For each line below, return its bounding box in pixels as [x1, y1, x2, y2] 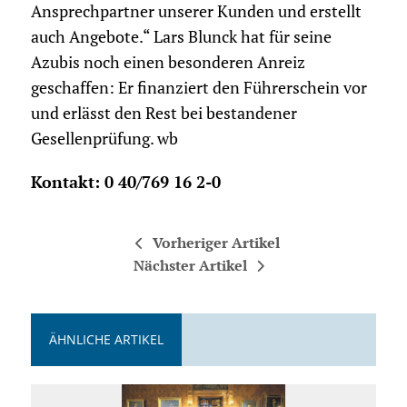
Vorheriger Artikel [153, 233, 281, 253]
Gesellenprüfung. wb [30, 128, 178, 150]
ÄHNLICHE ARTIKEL [48, 331, 164, 349]
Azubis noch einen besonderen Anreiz [30, 52, 305, 74]
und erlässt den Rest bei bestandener [30, 103, 297, 124]
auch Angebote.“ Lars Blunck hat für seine [30, 26, 332, 48]
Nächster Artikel [133, 255, 247, 276]
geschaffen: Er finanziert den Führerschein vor [30, 77, 367, 99]
